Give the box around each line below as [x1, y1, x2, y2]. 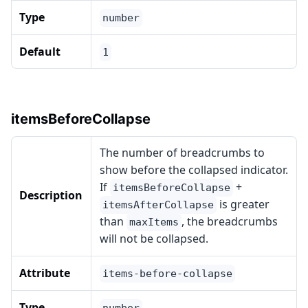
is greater [217, 197, 269, 212]
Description [19, 188, 82, 203]
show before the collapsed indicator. [100, 162, 288, 177]
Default [19, 44, 60, 59]
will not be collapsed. [100, 231, 208, 246]
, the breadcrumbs [181, 214, 278, 229]
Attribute [19, 265, 70, 280]
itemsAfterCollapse [102, 199, 214, 211]
